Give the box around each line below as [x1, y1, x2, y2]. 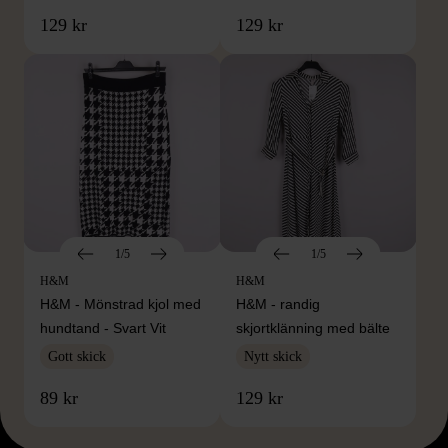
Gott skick [48, 349, 106, 365]
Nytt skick [244, 349, 302, 365]
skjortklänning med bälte [236, 320, 390, 337]
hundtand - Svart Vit [40, 320, 166, 337]
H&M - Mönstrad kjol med [40, 296, 201, 313]
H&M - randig [236, 296, 320, 313]
